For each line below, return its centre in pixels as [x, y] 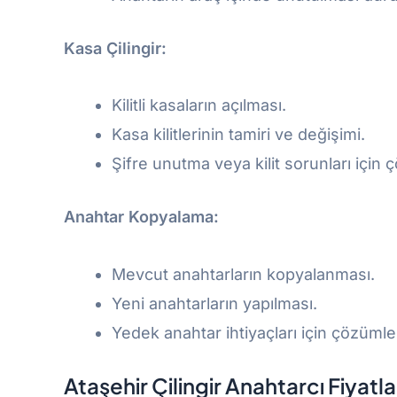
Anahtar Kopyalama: [141, 217]
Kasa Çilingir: [115, 48]
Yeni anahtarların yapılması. [214, 303]
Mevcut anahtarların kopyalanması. [243, 274]
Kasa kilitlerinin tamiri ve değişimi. [238, 134]
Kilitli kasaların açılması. [199, 105]
